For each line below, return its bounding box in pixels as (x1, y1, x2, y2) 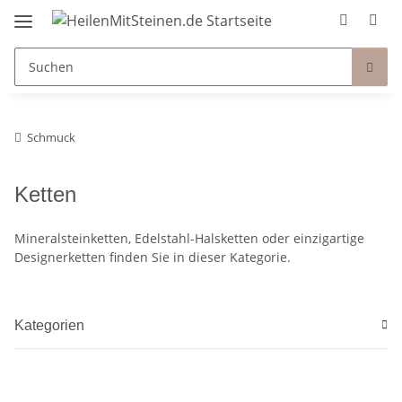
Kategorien (14, 317, 84, 333)
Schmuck (27, 128, 75, 145)
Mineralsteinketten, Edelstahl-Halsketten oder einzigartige (14, 229, 364, 247)
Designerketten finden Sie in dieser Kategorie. (14, 248, 291, 266)
